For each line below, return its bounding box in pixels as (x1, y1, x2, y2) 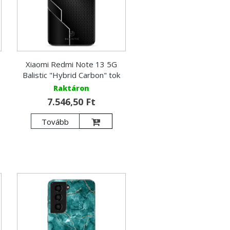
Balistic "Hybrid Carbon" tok (23, 70, 121, 81)
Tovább (42, 117, 69, 127)
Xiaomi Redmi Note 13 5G (26, 59, 118, 70)
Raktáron (53, 83, 90, 93)
